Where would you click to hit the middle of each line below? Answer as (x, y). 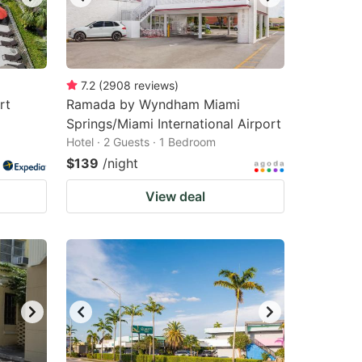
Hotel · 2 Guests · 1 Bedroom (141, 142)
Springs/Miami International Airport (174, 124)
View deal (175, 196)
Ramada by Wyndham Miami (153, 104)
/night (120, 163)
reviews (154, 85)
